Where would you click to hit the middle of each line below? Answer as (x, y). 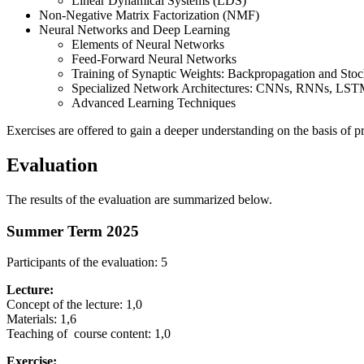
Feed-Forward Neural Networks (154, 59)
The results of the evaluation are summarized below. (139, 199)
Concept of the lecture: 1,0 (74, 305)
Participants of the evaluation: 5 (87, 262)
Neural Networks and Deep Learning (134, 30)
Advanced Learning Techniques (154, 103)
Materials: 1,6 (41, 319)
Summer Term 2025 (73, 231)
